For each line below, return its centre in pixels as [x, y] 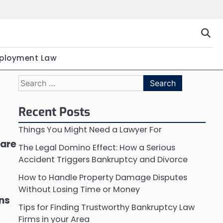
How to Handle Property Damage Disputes [103, 177]
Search [32, 80]
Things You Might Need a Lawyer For [90, 130]
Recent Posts [54, 112]
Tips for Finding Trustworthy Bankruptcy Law [106, 207]
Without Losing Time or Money [79, 189]
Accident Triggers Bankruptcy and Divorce [103, 160]
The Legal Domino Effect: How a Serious [97, 148]
